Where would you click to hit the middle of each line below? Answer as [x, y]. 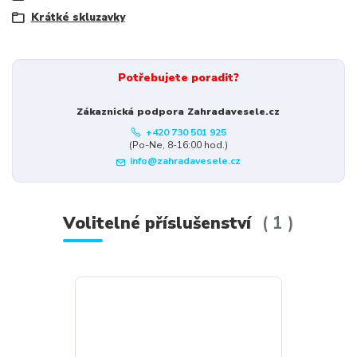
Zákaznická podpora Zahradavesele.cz [178, 112]
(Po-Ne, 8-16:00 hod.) [178, 145]
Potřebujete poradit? [178, 78]
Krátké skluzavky [78, 17]
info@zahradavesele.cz [186, 161]
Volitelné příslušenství [159, 224]
